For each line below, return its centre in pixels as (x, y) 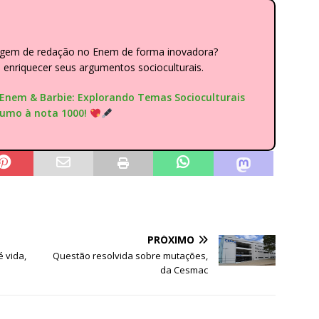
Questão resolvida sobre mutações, (131, 256)
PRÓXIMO (171, 240)
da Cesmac (184, 270)
